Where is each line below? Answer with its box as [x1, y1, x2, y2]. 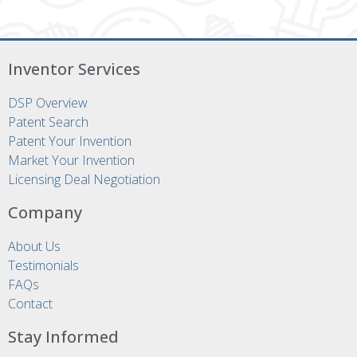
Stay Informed [8, 325, 119, 347]
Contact [8, 294, 53, 312]
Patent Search [8, 112, 88, 131]
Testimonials [8, 256, 79, 274]
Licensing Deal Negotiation [8, 170, 160, 188]
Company [8, 201, 82, 223]
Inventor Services [8, 57, 140, 80]
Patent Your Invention [8, 131, 131, 150]
